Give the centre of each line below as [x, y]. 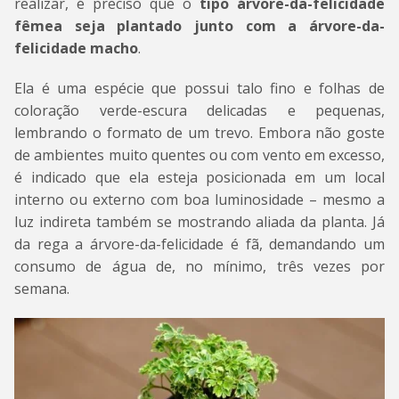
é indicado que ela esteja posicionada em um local [199, 178]
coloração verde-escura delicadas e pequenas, [199, 111]
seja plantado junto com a [186, 26]
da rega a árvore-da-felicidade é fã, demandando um [199, 244]
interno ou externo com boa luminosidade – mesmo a [199, 200]
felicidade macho [76, 49]
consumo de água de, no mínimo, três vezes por [199, 267]
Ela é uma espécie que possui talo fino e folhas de [199, 89]
